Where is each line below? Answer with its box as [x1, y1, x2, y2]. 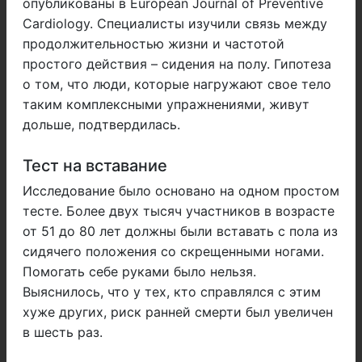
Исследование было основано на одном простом [23, 183, 339, 200]
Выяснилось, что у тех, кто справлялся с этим [23, 284, 321, 301]
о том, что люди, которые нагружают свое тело [23, 76, 331, 93]
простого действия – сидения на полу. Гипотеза [23, 56, 331, 73]
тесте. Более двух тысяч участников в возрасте [23, 203, 335, 220]
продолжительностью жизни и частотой [23, 36, 284, 53]
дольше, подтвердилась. [23, 116, 180, 133]
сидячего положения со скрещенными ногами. [23, 243, 324, 260]
